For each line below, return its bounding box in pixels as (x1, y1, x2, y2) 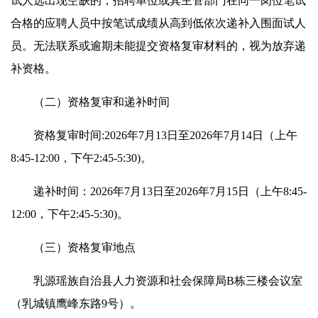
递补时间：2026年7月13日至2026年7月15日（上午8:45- (11, 185, 307, 197)
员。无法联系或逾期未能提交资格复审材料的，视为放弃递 (11, 39, 306, 52)
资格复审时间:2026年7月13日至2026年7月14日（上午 (11, 128, 297, 141)
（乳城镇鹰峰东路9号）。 (11, 297, 141, 309)
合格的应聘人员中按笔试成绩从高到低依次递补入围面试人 (11, 16, 306, 29)
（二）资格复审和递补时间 (11, 95, 170, 108)
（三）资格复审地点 (11, 241, 136, 253)
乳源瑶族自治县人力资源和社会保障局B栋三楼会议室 (11, 274, 302, 287)
